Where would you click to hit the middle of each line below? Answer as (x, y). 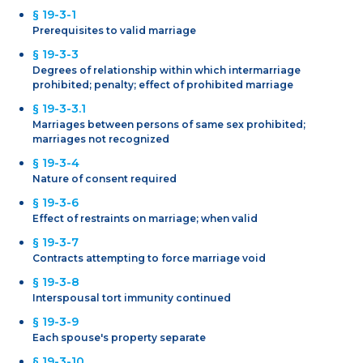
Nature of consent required (105, 178)
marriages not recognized (101, 139)
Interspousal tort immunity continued (132, 297)
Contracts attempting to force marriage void (149, 258)
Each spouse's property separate (119, 337)
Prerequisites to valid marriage (114, 30)
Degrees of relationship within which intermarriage (167, 70)
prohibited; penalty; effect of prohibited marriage (163, 84)
